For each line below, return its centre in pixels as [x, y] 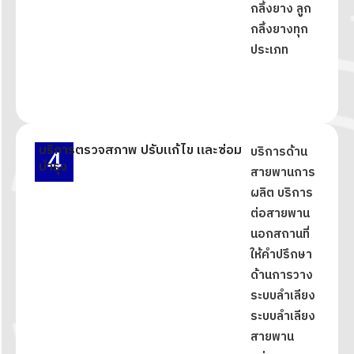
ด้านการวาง [281, 275]
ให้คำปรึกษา [281, 254]
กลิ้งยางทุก [279, 29]
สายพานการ [282, 172]
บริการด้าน [279, 152]
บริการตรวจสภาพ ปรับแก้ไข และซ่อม [140, 150]
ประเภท [269, 50]
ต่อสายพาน [280, 213]
